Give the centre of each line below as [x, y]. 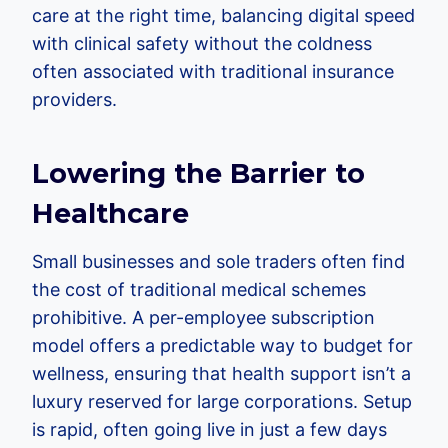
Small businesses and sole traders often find [218, 261]
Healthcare [110, 214]
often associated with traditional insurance [213, 71]
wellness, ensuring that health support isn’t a [221, 373]
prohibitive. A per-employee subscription [203, 317]
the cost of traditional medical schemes [199, 289]
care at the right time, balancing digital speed [223, 15]
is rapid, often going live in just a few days [209, 429]
